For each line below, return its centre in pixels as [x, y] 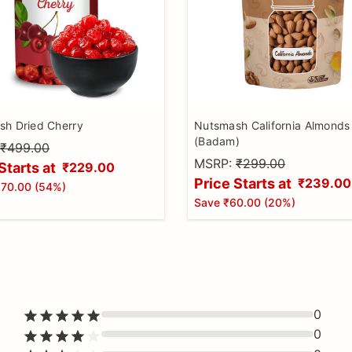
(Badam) [217, 141]
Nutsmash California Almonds [272, 125]
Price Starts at [243, 183]
